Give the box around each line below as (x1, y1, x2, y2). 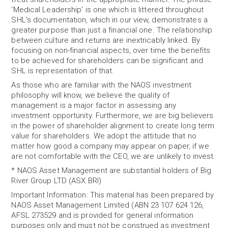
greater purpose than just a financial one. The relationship (11, 25, 213, 35)
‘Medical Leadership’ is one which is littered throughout (11, 5, 204, 14)
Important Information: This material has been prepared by (11, 190, 214, 199)
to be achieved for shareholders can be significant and (11, 56, 203, 65)
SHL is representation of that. (11, 66, 115, 75)
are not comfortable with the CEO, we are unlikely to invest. (11, 152, 216, 161)
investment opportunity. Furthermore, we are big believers (11, 111, 214, 120)
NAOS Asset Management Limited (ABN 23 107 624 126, (11, 201, 204, 210)
